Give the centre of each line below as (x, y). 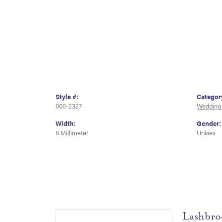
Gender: (209, 124)
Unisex (206, 133)
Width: (66, 124)
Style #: (67, 97)
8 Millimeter (72, 133)
